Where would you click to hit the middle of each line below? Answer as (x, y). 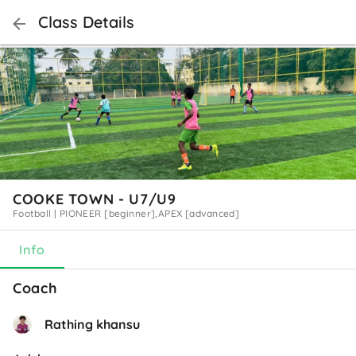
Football (33, 213)
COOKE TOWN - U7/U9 (95, 199)
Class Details (86, 22)
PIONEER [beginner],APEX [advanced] (149, 213)
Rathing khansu (92, 324)
